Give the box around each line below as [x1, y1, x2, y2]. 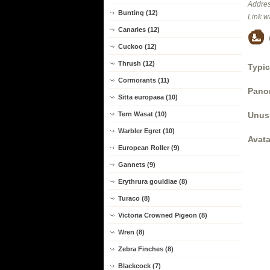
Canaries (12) [118, 26, 160, 33]
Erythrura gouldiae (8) [118, 178, 187, 185]
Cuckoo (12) [118, 43, 157, 50]
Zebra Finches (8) [118, 245, 174, 253]
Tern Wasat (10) [118, 110, 167, 118]
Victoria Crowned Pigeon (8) [118, 212, 207, 219]
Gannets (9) [118, 161, 155, 168]
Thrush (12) [118, 60, 155, 67]
